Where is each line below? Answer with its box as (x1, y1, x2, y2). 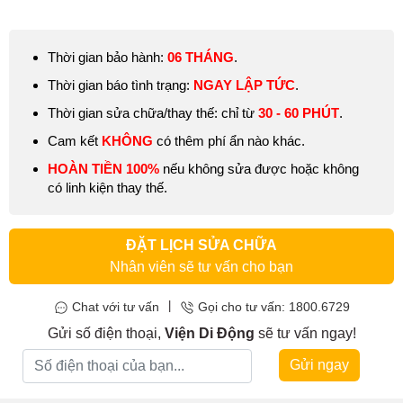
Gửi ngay (290, 356, 350, 372)
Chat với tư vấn (71, 299, 159, 314)
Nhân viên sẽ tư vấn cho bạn (110, 258, 293, 274)
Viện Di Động (164, 325, 255, 341)
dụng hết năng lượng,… (9, 10, 145, 25)
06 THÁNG (167, 49, 234, 65)
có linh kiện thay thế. (48, 179, 167, 195)
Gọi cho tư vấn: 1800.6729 (197, 299, 350, 314)
